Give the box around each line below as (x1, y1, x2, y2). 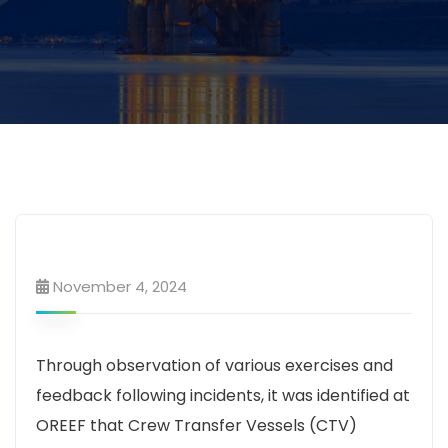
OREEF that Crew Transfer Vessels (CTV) (36, 414, 357, 437)
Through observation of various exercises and (36, 354, 393, 377)
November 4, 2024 (53, 276, 187, 297)
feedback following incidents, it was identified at (36, 384, 410, 407)
